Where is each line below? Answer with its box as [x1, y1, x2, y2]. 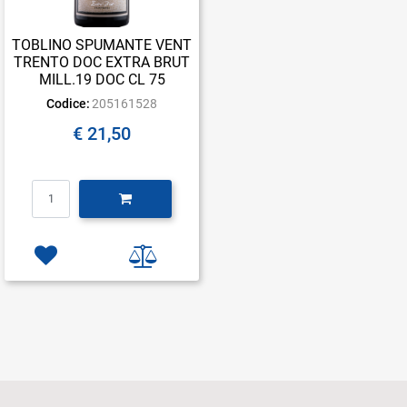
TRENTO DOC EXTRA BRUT [14, 54, 190, 72]
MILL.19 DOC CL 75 [38, 71, 165, 89]
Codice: [45, 96, 90, 112]
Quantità [75, 181, 126, 196]
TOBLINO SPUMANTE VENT [12, 36, 192, 55]
